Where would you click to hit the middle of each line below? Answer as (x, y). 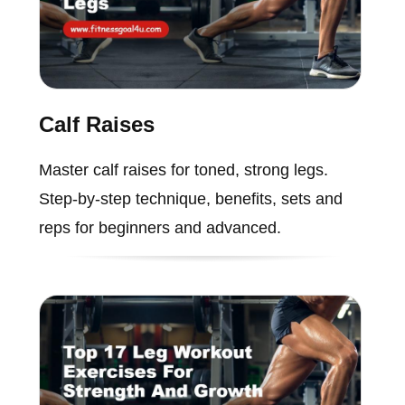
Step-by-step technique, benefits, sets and (190, 199)
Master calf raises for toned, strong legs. (183, 170)
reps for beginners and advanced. (160, 228)
